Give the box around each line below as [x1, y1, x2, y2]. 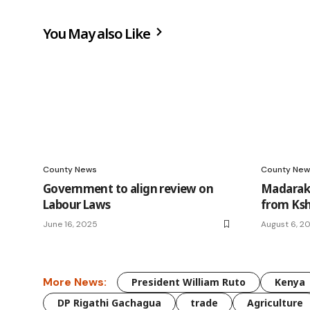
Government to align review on [43, 180, 214, 197]
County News [43, 163, 97, 175]
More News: [43, 275, 107, 290]
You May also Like [43, 24, 153, 43]
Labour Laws [43, 196, 111, 212]
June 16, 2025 [43, 218, 98, 230]
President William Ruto [131, 275, 246, 289]
